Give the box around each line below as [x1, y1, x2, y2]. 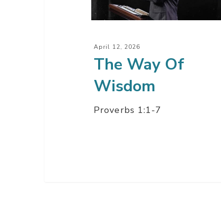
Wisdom [94, 75, 155, 97]
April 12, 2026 [94, 43, 141, 51]
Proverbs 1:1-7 [94, 104, 162, 116]
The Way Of [94, 54, 184, 75]
